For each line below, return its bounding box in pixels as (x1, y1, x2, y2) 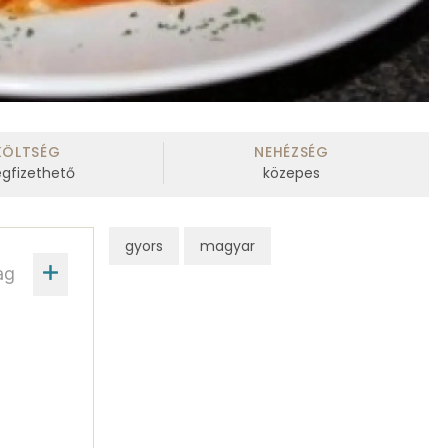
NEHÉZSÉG (254, 142, 329, 163)
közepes (262, 163, 320, 184)
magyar (199, 235, 255, 256)
